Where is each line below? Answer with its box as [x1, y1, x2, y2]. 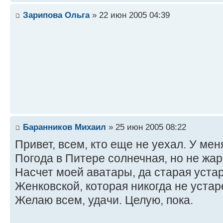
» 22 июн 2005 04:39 [90, 9, 170, 20]
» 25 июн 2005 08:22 [106, 121, 186, 132]
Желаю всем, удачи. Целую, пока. [15, 193, 193, 207]
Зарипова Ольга [23, 9, 90, 20]
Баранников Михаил [23, 121, 106, 132]
